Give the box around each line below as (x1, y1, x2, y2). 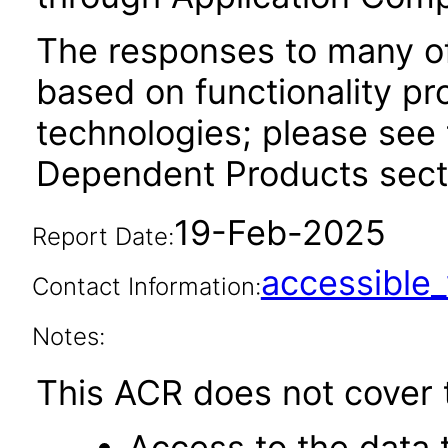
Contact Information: (31, 272, 261, 301)
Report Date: (31, 222, 174, 251)
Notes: (31, 322, 105, 351)
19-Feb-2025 (173, 212, 386, 253)
